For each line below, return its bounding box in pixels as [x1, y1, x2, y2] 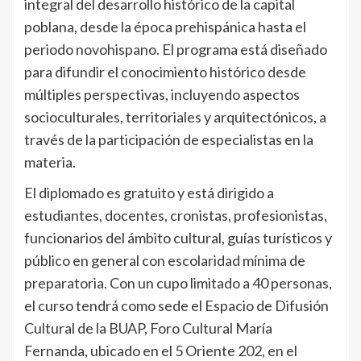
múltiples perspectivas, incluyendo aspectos [24, 85, 300, 104]
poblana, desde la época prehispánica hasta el [24, 18, 306, 36]
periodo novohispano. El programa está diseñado [24, 40, 327, 59]
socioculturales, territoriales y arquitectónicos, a [24, 108, 326, 127]
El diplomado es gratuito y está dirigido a [24, 184, 274, 202]
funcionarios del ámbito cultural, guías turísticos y [24, 229, 332, 247]
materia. [24, 153, 76, 172]
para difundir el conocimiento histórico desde [24, 63, 306, 81]
